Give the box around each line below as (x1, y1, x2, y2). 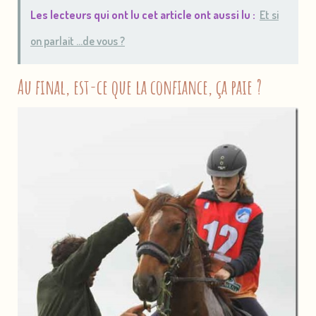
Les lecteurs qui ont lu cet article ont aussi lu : (30, 7, 255, 22)
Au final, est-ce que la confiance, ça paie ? (18, 73, 262, 99)
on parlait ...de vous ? (30, 33, 125, 48)
